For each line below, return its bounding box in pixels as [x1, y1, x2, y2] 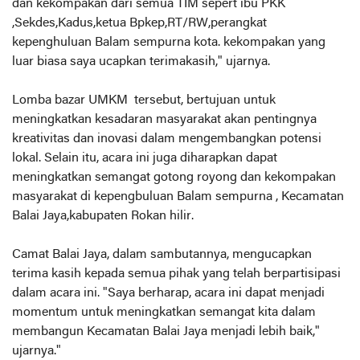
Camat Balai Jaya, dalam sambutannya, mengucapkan [12, 248, 312, 262]
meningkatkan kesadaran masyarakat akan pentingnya [12, 113, 317, 127]
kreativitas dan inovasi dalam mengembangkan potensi [12, 133, 321, 146]
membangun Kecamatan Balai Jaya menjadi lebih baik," [12, 325, 320, 339]
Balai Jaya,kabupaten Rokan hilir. [12, 210, 194, 223]
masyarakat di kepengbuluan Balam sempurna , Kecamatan [12, 190, 344, 204]
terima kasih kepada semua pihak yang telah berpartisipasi [12, 268, 341, 281]
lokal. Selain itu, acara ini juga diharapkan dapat [12, 152, 277, 166]
